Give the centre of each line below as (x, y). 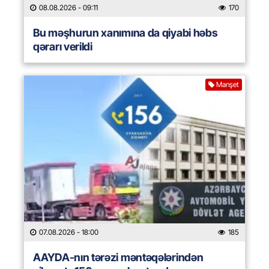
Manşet (228, 85)
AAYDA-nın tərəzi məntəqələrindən (118, 258)
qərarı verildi (63, 47)
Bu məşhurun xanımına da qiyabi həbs (125, 33)
